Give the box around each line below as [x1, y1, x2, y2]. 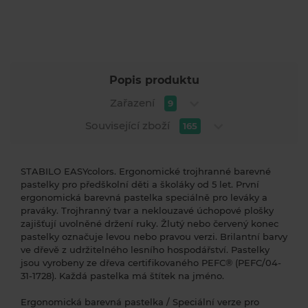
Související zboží [85, 119, 173, 132]
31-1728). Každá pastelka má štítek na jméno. [21, 270, 224, 281]
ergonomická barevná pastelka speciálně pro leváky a [21, 192, 267, 203]
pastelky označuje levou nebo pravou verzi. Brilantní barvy [21, 231, 287, 242]
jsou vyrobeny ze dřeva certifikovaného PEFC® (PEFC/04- [21, 257, 281, 268]
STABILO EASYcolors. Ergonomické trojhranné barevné [21, 166, 271, 177]
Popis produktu [109, 74, 199, 87]
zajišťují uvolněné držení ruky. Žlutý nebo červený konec [21, 218, 278, 229]
